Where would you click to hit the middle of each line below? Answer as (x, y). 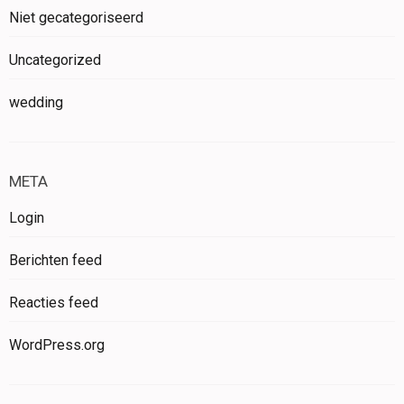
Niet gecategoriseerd (76, 17)
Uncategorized (55, 60)
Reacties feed (54, 302)
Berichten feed (55, 260)
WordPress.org (57, 344)
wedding (36, 102)
